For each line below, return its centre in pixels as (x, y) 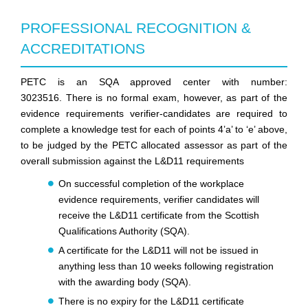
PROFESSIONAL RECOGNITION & (136, 28)
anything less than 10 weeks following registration (166, 266)
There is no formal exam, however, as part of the (177, 98)
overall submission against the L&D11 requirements (132, 161)
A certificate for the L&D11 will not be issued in (158, 251)
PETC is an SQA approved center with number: (154, 82)
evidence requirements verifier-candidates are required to (154, 114)
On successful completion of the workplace (151, 184)
